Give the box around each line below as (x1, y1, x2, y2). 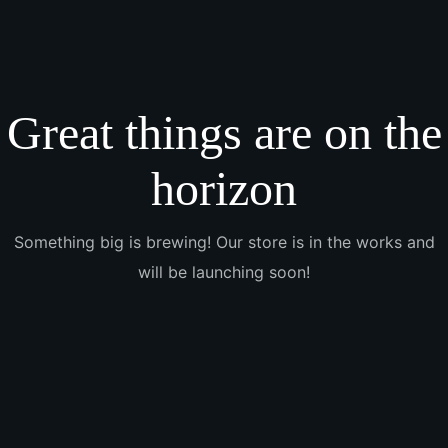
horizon (151, 162, 297, 215)
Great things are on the (6, 106, 442, 159)
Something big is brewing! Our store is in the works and (13, 232, 435, 252)
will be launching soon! (138, 262, 310, 282)
